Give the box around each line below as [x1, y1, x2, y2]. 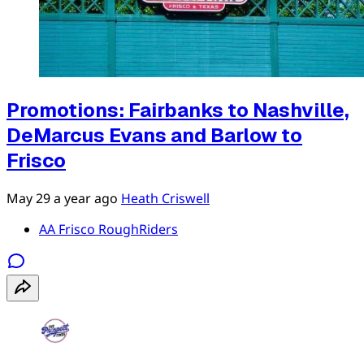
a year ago [54, 188, 118, 207]
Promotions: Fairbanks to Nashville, [6, 97, 349, 123]
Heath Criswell [121, 188, 210, 207]
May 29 [6, 188, 50, 207]
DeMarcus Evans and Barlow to [6, 122, 302, 148]
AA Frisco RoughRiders [39, 219, 178, 238]
